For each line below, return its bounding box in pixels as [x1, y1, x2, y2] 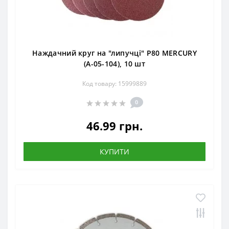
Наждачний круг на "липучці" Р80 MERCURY [32, 48, 197, 58]
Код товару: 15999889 [82, 79, 147, 88]
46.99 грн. [86, 118, 143, 134]
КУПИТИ [100, 147, 129, 157]
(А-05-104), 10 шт [83, 59, 146, 69]
